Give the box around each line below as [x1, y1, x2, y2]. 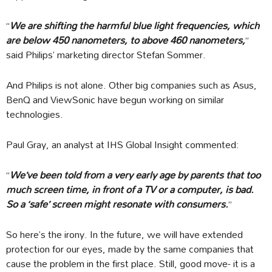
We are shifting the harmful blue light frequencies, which [10, 15, 259, 36]
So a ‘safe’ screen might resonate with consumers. [6, 194, 228, 214]
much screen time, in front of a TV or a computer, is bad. [6, 179, 254, 200]
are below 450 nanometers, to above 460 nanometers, [6, 30, 245, 50]
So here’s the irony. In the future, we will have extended [6, 224, 243, 245]
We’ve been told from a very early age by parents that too [10, 165, 260, 185]
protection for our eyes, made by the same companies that [6, 239, 254, 259]
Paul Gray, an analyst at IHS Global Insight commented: [6, 134, 239, 155]
